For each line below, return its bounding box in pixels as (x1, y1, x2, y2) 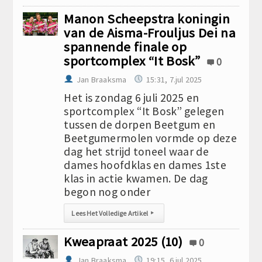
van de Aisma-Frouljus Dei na (64, 25, 236, 41)
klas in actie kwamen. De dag (64, 171, 208, 185)
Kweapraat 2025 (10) (64, 233, 182, 250)
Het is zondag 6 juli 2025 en (64, 91, 199, 105)
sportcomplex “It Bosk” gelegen (64, 104, 225, 118)
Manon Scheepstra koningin (64, 11, 230, 27)
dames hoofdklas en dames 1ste (64, 158, 226, 172)
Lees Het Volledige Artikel (71, 209, 149, 218)
